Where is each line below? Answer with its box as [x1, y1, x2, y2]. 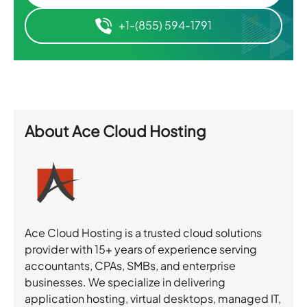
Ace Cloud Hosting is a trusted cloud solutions [25, 225, 262, 241]
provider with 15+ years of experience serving [25, 242, 258, 257]
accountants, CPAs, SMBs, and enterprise [25, 258, 236, 273]
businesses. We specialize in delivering [25, 275, 226, 290]
